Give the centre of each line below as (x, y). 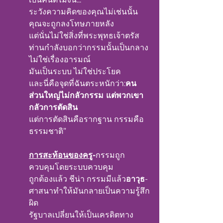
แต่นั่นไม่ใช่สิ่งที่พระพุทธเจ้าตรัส (85, 36)
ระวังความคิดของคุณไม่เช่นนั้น (83, 12)
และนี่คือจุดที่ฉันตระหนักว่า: (77, 83)
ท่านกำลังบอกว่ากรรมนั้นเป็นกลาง (90, 48)
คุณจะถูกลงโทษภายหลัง (71, 24)
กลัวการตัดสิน (53, 107)
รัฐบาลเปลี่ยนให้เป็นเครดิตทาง (81, 215)
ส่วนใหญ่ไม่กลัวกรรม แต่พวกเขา (86, 95)
